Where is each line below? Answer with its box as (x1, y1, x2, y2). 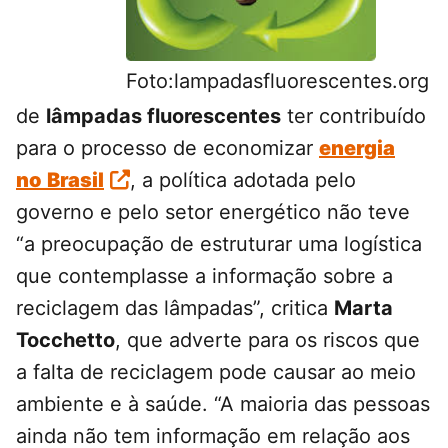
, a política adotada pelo (130, 168, 356, 193)
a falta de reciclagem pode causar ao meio (16, 360, 416, 385)
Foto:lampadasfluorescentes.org (126, 69, 429, 94)
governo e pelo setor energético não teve (16, 200, 410, 225)
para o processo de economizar (16, 136, 319, 161)
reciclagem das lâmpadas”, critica (16, 296, 334, 321)
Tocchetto (16, 328, 115, 353)
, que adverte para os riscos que (115, 328, 420, 353)
